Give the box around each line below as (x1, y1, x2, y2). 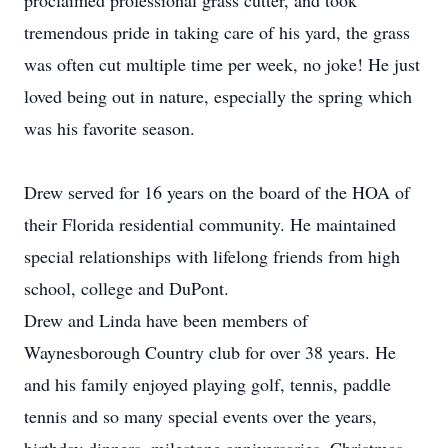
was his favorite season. (24, 116, 195, 140)
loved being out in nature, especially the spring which (24, 84, 412, 108)
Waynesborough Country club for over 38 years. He (24, 340, 396, 364)
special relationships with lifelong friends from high (24, 244, 400, 268)
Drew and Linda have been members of (24, 308, 308, 332)
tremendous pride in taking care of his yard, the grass (24, 20, 410, 44)
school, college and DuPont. (24, 276, 229, 300)
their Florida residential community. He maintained (24, 212, 396, 236)
